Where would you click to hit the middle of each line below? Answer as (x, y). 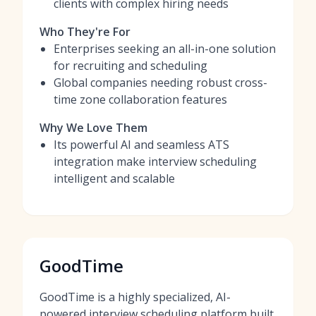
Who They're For (85, 32)
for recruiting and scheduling (130, 66)
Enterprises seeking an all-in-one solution (165, 49)
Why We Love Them (93, 128)
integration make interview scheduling (155, 162)
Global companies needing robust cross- (160, 83)
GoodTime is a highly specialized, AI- (135, 297)
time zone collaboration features (140, 99)
